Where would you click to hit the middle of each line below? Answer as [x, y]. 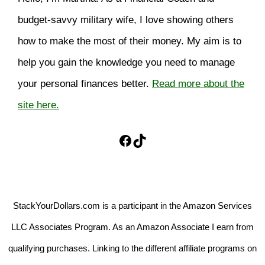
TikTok [152, 140]
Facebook [148, 140]
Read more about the [198, 84]
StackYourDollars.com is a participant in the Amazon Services [132, 206]
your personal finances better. [85, 84]
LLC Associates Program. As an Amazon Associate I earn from [132, 227]
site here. [38, 105]
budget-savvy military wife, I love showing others [126, 20]
